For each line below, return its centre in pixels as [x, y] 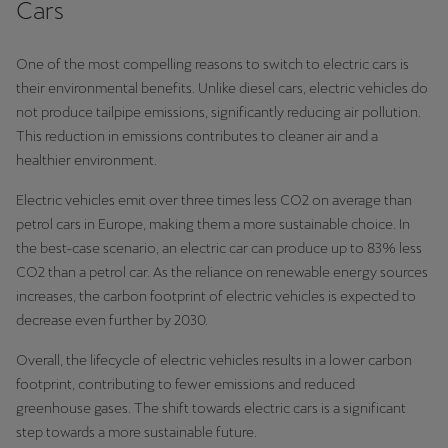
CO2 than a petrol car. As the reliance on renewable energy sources [222, 272]
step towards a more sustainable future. [136, 432]
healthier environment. [86, 160]
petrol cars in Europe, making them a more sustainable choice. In [213, 224]
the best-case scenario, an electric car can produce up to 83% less [219, 248]
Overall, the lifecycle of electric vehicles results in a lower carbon [214, 360]
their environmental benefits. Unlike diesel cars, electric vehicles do [222, 88]
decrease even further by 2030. [112, 320]
